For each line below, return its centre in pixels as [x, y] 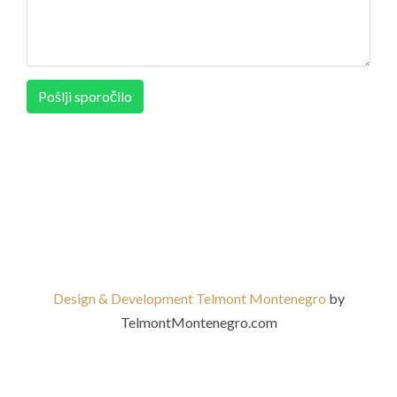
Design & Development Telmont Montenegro [191, 298]
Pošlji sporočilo [85, 96]
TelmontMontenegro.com [198, 322]
